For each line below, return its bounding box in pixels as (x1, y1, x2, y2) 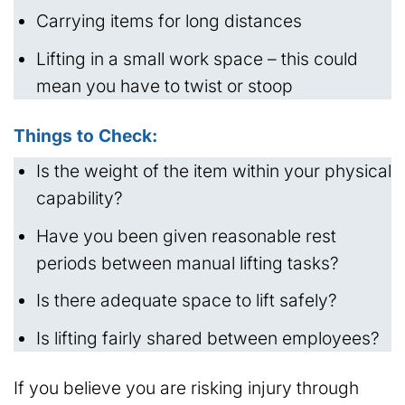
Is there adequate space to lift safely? (35, 289, 337, 312)
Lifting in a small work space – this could (35, 47, 358, 70)
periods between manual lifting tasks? (35, 251, 339, 274)
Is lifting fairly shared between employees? (35, 326, 380, 349)
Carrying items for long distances (35, 10, 302, 33)
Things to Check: (14, 124, 157, 146)
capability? (35, 187, 123, 210)
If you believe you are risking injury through (14, 376, 359, 399)
